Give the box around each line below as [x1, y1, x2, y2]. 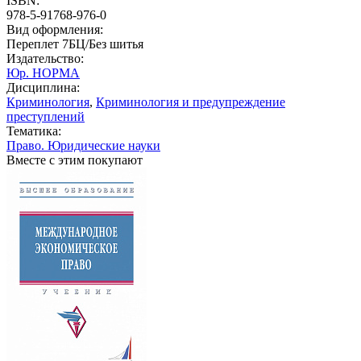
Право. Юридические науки [6, 138, 160, 152]
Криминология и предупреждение [96, 94, 285, 109]
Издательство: [6, 51, 84, 65]
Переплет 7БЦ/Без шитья [6, 36, 143, 51]
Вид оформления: [6, 22, 103, 36]
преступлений [6, 109, 85, 123]
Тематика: [6, 123, 61, 138]
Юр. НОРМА [6, 65, 80, 80]
